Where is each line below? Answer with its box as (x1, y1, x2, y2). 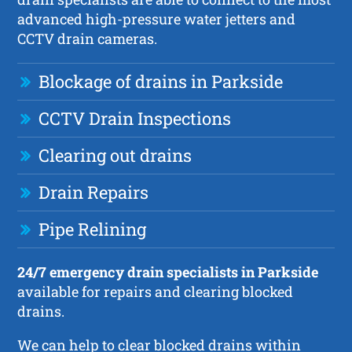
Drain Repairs (38, 180, 149, 203)
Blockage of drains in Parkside (38, 69, 284, 93)
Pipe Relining (38, 217, 147, 240)
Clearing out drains (38, 143, 192, 167)
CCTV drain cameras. (17, 28, 158, 48)
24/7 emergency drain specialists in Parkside (17, 262, 319, 281)
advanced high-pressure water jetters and (17, 9, 296, 28)
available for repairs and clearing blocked (17, 281, 294, 301)
